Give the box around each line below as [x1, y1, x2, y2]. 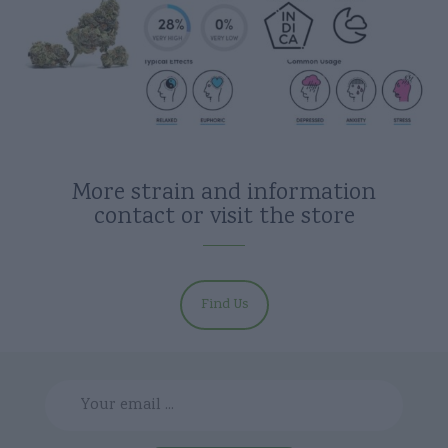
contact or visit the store [93, 199, 355, 235]
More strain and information [72, 175, 376, 211]
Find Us [200, 294, 248, 315]
